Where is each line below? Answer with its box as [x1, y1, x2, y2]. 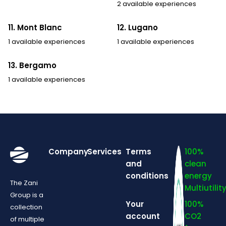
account [126, 210, 160, 221]
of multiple [10, 214, 44, 224]
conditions [126, 170, 169, 181]
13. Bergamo [8, 60, 56, 71]
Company [48, 146, 89, 157]
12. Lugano [117, 22, 158, 33]
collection [10, 202, 42, 212]
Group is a [10, 190, 43, 200]
